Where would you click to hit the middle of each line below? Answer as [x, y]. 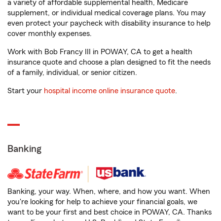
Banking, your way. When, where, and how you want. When [109, 191]
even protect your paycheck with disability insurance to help [109, 23]
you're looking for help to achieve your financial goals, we [102, 202]
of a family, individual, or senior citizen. [72, 73]
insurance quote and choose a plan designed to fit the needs [109, 62]
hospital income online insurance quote [110, 91]
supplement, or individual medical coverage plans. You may [107, 13]
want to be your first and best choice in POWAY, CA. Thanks [110, 212]
